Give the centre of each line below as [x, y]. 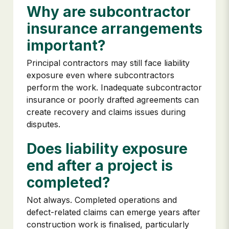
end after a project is [100, 166]
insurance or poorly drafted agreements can [113, 100]
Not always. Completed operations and [102, 200]
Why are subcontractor [109, 12]
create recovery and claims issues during [106, 112]
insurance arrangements [114, 29]
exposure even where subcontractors [100, 75]
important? [66, 46]
